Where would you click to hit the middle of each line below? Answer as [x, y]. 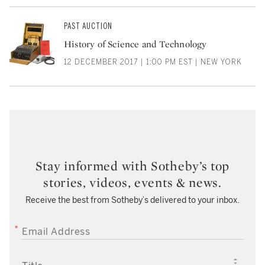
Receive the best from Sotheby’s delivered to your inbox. [132, 201]
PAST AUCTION [88, 27]
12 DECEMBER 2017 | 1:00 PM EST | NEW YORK [153, 62]
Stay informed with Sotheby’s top [132, 166]
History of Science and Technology [135, 44]
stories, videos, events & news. [132, 182]
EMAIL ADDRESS [48, 229]
